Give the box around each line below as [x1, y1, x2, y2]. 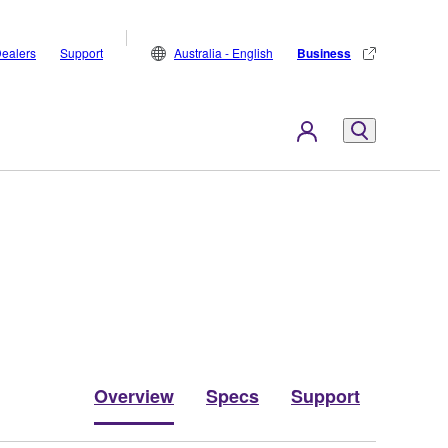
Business [297, 44, 351, 62]
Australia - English [174, 44, 273, 61]
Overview [94, 382, 174, 409]
